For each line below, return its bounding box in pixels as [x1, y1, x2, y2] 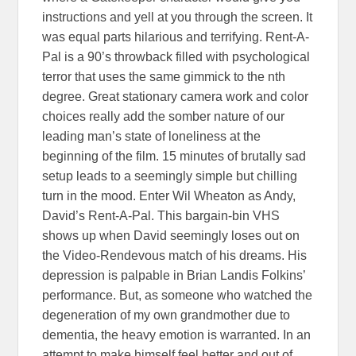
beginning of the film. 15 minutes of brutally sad [42, 149, 307, 163]
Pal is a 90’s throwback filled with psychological [42, 50, 311, 64]
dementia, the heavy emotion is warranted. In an [42, 328, 311, 342]
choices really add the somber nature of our [42, 110, 285, 123]
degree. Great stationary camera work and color [42, 90, 309, 103]
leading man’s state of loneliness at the [42, 130, 261, 143]
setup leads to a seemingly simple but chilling [42, 169, 298, 183]
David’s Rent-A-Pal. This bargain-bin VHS [42, 209, 281, 222]
